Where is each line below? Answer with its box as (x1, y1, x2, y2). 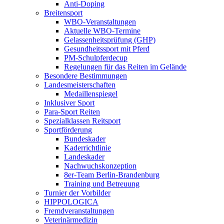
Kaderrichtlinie (64, 143, 111, 152)
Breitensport (44, 8, 82, 17)
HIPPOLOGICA (44, 197, 98, 206)
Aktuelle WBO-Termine (64, 26, 140, 35)
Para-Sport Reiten (44, 107, 100, 116)
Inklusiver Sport (44, 98, 94, 107)
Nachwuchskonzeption (64, 161, 136, 170)
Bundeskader (64, 134, 105, 143)
